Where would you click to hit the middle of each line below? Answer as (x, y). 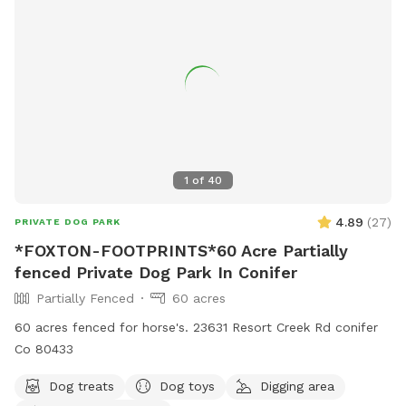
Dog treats (82, 386)
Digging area (297, 386)
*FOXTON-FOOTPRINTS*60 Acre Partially (181, 250)
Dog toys (187, 386)
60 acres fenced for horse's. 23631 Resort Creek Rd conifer (104, 327)
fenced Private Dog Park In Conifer (156, 272)
